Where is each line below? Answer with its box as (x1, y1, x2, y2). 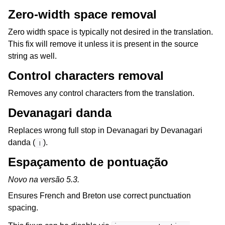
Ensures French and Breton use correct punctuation (8, 191, 191, 200)
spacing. (8, 203, 38, 212)
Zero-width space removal (8, 8, 157, 22)
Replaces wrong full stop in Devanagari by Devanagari (8, 126, 202, 135)
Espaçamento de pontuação (8, 155, 168, 169)
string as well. (8, 52, 57, 61)
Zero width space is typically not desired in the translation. (8, 28, 213, 37)
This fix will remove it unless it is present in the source (8, 40, 198, 49)
